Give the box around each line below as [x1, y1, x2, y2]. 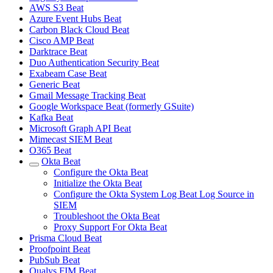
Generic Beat [29, 79, 80, 90]
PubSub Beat [29, 255, 80, 265]
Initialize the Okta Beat [54, 178, 142, 188]
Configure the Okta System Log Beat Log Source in [54, 189, 254, 199]
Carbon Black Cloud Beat [29, 24, 129, 35]
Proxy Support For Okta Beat [54, 222, 167, 232]
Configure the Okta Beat [54, 167, 148, 177]
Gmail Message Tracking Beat [29, 90, 146, 101]
